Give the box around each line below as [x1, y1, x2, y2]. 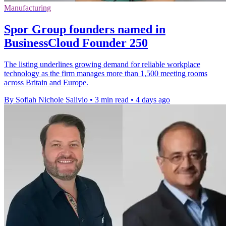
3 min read [95, 95, 129, 104]
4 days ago [136, 95, 170, 104]
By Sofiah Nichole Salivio [4, 95, 88, 104]
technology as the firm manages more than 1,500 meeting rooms [4, 69, 207, 78]
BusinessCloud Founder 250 [4, 36, 148, 49]
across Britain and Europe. [4, 78, 88, 87]
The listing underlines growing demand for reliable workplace [4, 60, 200, 69]
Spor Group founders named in [4, 22, 165, 36]
